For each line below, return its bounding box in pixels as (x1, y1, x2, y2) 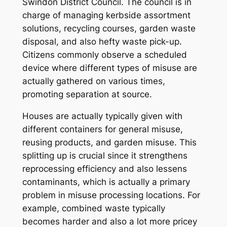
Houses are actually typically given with (22, 110, 182, 121)
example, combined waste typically (22, 203, 165, 213)
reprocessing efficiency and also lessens (22, 163, 187, 174)
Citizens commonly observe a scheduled (22, 50, 187, 60)
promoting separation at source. (22, 89, 152, 100)
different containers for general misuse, (22, 124, 183, 134)
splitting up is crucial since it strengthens (22, 150, 187, 161)
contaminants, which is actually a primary (22, 176, 190, 187)
